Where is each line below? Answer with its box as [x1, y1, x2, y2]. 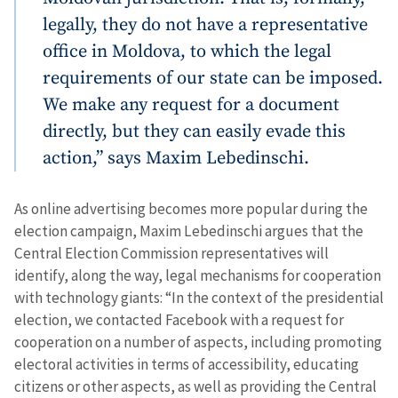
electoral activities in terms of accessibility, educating [14, 354, 359, 374]
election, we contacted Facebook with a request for [14, 309, 344, 330]
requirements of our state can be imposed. [43, 66, 383, 90]
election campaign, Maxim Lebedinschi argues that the [14, 220, 363, 241]
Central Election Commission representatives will [14, 243, 329, 263]
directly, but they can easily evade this [43, 119, 346, 143]
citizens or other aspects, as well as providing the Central [14, 376, 377, 396]
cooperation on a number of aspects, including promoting [14, 331, 382, 352]
